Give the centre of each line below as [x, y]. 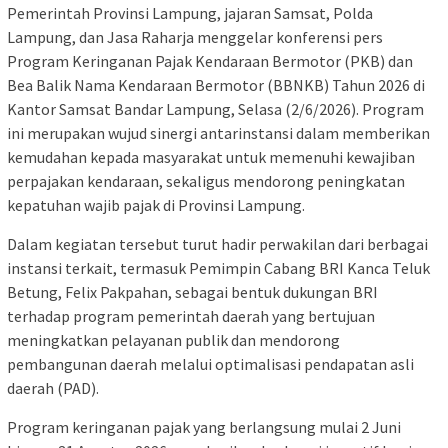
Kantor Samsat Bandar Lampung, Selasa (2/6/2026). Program [215, 109]
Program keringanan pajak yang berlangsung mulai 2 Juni [204, 427]
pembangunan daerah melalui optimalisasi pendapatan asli [210, 364]
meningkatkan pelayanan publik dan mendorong [173, 340]
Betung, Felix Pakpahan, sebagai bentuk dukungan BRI [192, 292]
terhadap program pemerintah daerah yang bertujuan [191, 316]
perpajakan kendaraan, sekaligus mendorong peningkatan [206, 181]
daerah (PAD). [53, 388]
